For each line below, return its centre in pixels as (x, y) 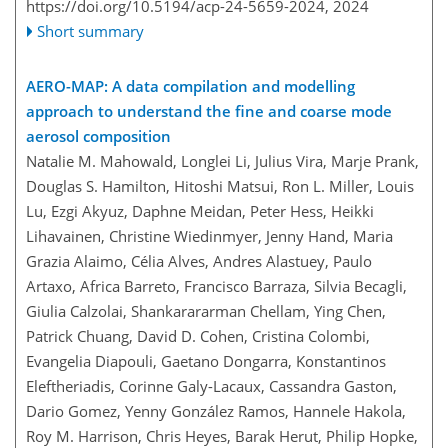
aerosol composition (98, 135)
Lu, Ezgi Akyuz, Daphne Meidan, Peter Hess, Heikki (200, 210)
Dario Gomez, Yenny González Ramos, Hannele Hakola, (216, 410)
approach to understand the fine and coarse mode (209, 110)
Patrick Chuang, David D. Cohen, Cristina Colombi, (198, 335)
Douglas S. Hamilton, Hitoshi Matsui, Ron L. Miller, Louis (220, 185)
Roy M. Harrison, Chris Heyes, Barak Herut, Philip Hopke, (222, 435)
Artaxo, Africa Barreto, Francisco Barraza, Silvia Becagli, (216, 285)
